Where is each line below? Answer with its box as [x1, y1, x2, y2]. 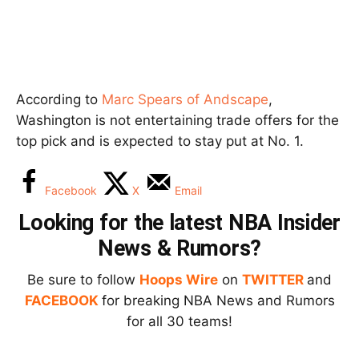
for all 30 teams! [127, 313, 232, 329]
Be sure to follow [27, 271, 139, 288]
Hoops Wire [139, 271, 218, 288]
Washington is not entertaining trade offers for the [16, 111, 339, 128]
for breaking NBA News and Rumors [101, 292, 335, 309]
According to [16, 91, 102, 107]
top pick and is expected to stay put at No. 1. [16, 132, 304, 149]
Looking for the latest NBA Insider [18, 209, 341, 236]
